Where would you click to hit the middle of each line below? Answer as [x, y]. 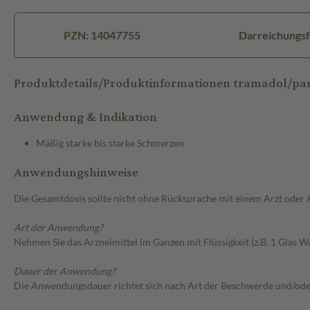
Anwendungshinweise [76, 173]
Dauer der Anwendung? [65, 271]
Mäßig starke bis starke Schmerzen [110, 143]
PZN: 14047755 [102, 35]
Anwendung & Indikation [85, 118]
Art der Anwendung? [58, 228]
